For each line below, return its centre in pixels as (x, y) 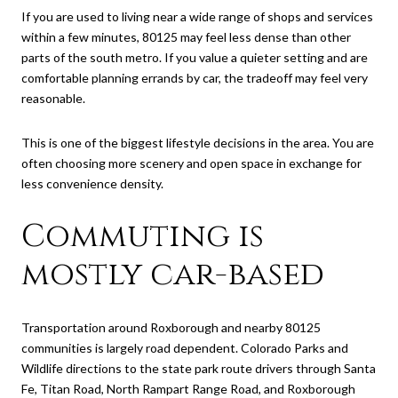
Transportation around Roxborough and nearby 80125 (171, 328)
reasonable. (53, 99)
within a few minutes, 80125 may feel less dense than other (186, 37)
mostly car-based (173, 274)
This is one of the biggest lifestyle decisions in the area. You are (198, 142)
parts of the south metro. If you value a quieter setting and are (195, 58)
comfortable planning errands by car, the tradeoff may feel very (195, 78)
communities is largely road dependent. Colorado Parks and (185, 348)
